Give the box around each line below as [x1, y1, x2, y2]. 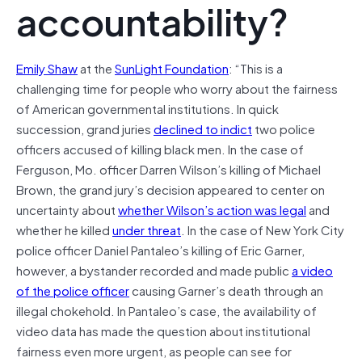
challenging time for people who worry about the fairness [16, 78, 338, 98]
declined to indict [154, 118, 252, 138]
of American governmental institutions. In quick [16, 98, 279, 118]
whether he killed [16, 219, 112, 239]
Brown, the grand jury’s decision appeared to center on [16, 179, 325, 199]
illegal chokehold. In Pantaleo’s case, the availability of [16, 300, 317, 320]
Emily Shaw [16, 57, 78, 78]
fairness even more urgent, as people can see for [16, 340, 292, 360]
